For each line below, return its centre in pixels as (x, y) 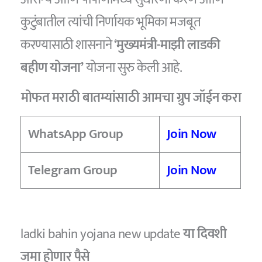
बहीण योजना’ (53, 68)
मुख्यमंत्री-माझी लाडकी (168, 45)
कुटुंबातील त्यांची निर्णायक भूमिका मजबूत (111, 23)
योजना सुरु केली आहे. (134, 68)
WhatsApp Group (75, 134)
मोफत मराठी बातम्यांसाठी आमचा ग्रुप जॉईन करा (131, 97)
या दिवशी (205, 234)
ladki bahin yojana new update (102, 234)
